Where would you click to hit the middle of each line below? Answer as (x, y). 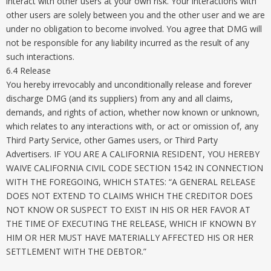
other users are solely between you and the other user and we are (135, 15)
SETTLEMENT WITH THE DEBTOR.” (76, 251)
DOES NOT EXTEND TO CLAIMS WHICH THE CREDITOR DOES (129, 196)
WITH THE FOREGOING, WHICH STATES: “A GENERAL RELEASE (131, 182)
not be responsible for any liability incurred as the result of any (128, 43)
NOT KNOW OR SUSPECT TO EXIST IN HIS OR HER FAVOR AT (128, 210)
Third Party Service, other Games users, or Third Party (112, 140)
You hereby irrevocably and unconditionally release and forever (129, 84)
